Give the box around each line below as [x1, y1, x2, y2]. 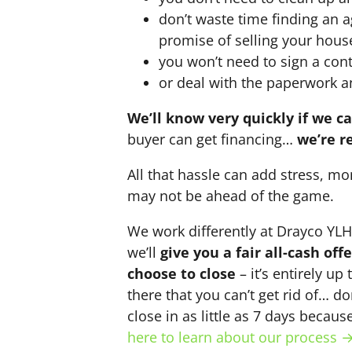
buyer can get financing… [127, 130, 297, 149]
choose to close [127, 264, 236, 284]
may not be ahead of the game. [127, 186, 334, 206]
